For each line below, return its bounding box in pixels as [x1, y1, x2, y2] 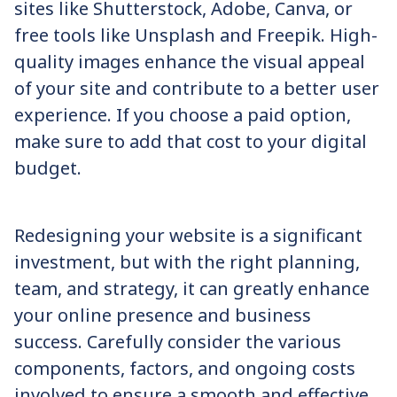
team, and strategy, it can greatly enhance [14, 276, 370, 300]
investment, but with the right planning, [14, 250, 360, 274]
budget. [14, 156, 82, 180]
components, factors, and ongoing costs [14, 356, 355, 380]
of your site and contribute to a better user [14, 76, 379, 100]
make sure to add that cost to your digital [14, 129, 367, 153]
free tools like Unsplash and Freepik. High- [14, 23, 378, 47]
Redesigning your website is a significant [14, 223, 362, 247]
